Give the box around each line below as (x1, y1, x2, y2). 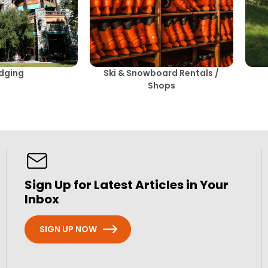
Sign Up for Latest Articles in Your (25, 176, 229, 193)
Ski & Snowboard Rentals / (103, 66, 220, 79)
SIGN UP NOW (39, 223, 98, 235)
